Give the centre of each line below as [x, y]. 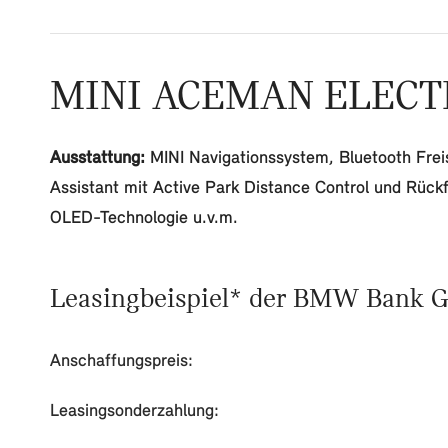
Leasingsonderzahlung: [134, 411]
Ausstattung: [97, 158]
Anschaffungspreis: [121, 361]
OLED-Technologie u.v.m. [144, 218]
